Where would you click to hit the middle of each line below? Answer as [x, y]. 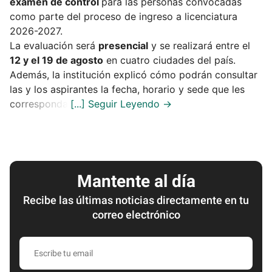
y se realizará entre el [199, 45]
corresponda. [40, 104]
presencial [123, 45]
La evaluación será [54, 45]
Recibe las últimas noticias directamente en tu [136, 200]
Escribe [34, 242]
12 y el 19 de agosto [56, 60]
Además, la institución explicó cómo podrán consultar [134, 74]
